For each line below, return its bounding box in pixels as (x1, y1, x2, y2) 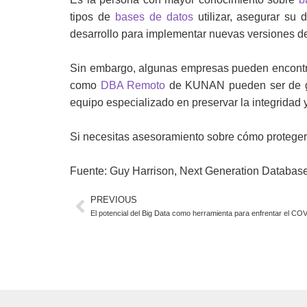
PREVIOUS (90, 195, 137, 205)
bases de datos (114, 11, 193, 23)
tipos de (70, 11, 115, 23)
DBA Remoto (100, 79, 166, 91)
